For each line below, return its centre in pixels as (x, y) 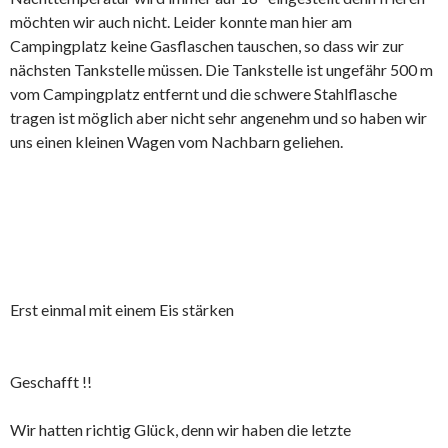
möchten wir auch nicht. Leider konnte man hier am (181, 22)
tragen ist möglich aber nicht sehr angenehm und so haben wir (218, 118)
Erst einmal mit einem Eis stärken (122, 310)
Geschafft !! (51, 382)
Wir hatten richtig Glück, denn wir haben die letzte (180, 430)
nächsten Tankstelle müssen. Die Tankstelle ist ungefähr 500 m (221, 70)
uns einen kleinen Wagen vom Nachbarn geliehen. (176, 142)
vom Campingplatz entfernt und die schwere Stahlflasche (203, 94)
